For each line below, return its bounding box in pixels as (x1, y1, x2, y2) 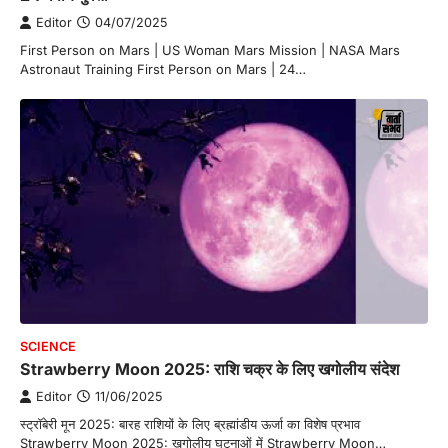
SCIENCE (20, 338, 76, 354)
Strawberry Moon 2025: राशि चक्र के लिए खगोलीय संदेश (20, 358, 399, 379)
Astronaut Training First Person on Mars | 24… (20, 61, 306, 78)
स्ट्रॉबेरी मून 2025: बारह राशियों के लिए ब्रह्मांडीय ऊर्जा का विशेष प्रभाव (20, 415, 360, 432)
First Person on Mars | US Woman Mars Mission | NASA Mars (20, 42, 400, 59)
